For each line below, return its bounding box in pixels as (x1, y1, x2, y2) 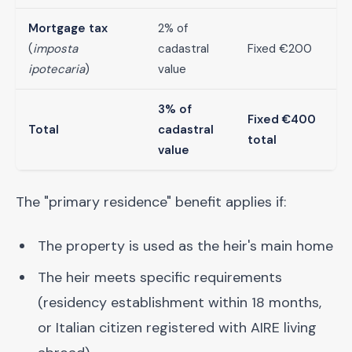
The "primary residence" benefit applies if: (16, 192, 286, 211)
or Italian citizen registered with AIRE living (38, 318, 317, 337)
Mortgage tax (28, 20, 108, 36)
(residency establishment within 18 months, (38, 293, 321, 312)
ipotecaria (28, 61, 85, 77)
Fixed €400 (247, 112, 316, 127)
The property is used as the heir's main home (38, 236, 333, 255)
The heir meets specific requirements (38, 268, 282, 287)
